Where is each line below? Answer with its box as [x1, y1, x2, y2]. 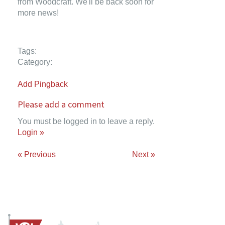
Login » [18, 128, 44, 137]
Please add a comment [18, 98, 104, 110]
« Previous [18, 150, 56, 159]
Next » [132, 150, 155, 159]
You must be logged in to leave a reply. [18, 117, 155, 126]
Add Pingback [18, 80, 68, 88]
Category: [18, 58, 52, 66]
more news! [18, 9, 59, 17]
